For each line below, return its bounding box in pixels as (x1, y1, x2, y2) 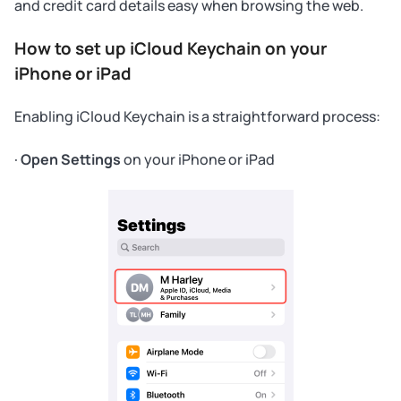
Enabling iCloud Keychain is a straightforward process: (14, 107, 380, 126)
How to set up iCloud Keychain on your (14, 37, 327, 60)
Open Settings (21, 149, 121, 169)
